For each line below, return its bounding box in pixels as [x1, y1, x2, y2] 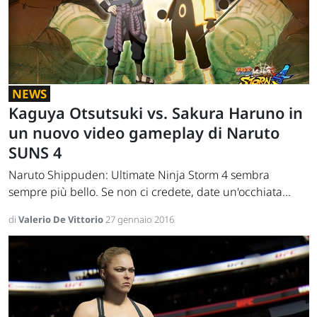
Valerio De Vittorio [18, 213, 105, 226]
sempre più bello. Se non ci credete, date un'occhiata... [8, 184, 291, 200]
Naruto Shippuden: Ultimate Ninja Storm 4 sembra [8, 167, 270, 183]
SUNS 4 [8, 142, 62, 163]
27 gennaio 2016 [105, 213, 174, 226]
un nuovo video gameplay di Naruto [8, 122, 279, 144]
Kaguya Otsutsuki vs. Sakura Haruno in [8, 103, 303, 124]
